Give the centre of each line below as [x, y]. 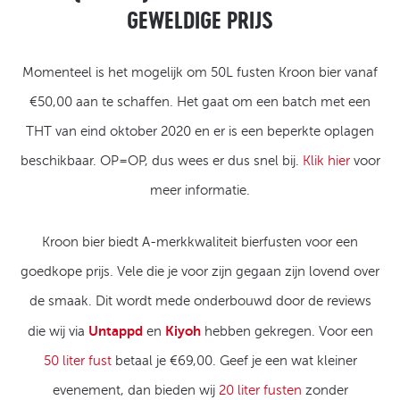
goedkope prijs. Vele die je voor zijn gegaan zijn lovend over [200, 272]
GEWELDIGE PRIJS [200, 21]
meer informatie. [200, 191]
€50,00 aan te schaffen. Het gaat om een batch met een [200, 102]
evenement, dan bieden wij [135, 391]
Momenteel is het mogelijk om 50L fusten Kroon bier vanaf [200, 73]
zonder [325, 391]
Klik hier [326, 161]
